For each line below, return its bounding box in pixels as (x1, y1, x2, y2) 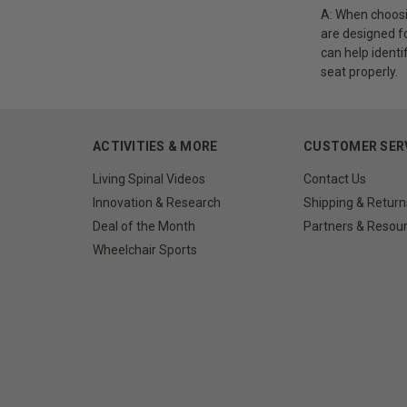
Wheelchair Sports (93, 242, 197, 257)
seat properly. (320, 64, 398, 79)
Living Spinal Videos (93, 171, 205, 186)
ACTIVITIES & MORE (93, 138, 218, 154)
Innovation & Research (93, 194, 221, 210)
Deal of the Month (93, 218, 195, 233)
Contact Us (303, 171, 367, 186)
